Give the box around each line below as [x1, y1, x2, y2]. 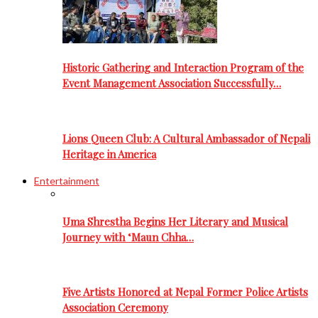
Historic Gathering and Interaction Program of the [62, 60, 304, 75]
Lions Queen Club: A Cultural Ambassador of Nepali [62, 131, 310, 146]
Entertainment [34, 175, 99, 187]
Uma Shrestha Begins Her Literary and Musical [62, 214, 288, 229]
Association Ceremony [62, 300, 168, 315]
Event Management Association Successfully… [62, 76, 281, 91]
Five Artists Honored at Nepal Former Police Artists [62, 285, 308, 300]
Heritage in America [62, 146, 156, 161]
